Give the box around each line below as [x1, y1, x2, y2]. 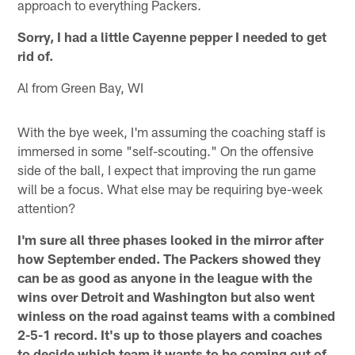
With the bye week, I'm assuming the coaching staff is [17, 123, 326, 139]
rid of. [17, 47, 54, 63]
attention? [17, 199, 77, 216]
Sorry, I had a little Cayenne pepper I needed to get [17, 28, 327, 44]
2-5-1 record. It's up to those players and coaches [17, 326, 323, 342]
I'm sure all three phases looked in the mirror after [17, 231, 324, 247]
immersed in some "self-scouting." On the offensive [17, 142, 315, 158]
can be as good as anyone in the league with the [17, 269, 313, 285]
